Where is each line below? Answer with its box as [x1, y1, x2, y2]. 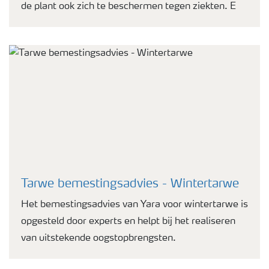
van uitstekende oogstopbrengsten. [21, 234, 176, 243]
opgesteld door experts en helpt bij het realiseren [21, 217, 235, 226]
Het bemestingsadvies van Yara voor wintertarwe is [21, 200, 248, 210]
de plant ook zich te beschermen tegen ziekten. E [21, 2, 236, 11]
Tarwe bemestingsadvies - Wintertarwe [21, 178, 239, 190]
